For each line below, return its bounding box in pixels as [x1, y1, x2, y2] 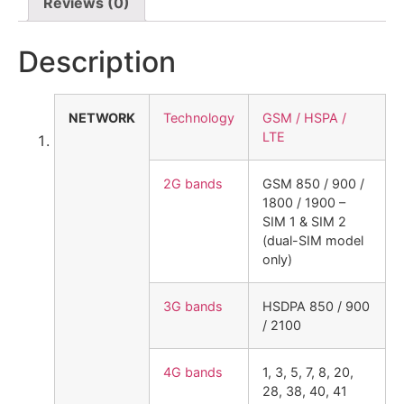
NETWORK [69, 110, 135, 126]
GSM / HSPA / [262, 110, 346, 126]
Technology [163, 110, 234, 126]
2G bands [163, 176, 223, 192]
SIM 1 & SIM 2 [262, 214, 346, 230]
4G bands [163, 364, 223, 381]
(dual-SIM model [262, 233, 363, 249]
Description [18, 44, 176, 80]
